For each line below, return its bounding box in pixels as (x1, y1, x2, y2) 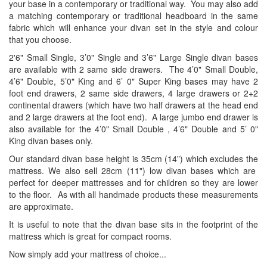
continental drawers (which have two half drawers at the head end (9, 99, 258, 111)
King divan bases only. (9, 135, 93, 147)
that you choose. (9, 33, 74, 46)
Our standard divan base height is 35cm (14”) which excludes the (9, 153, 258, 165)
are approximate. (9, 200, 73, 213)
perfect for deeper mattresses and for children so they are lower (9, 176, 258, 189)
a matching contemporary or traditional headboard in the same (9, 10, 258, 22)
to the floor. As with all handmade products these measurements (9, 188, 258, 201)
